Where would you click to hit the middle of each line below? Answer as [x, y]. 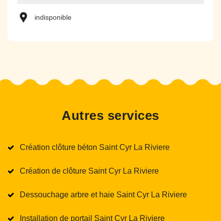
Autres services [110, 115]
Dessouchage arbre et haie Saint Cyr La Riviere [103, 194]
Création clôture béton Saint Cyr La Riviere [95, 147]
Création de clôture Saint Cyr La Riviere [89, 171]
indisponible [53, 18]
